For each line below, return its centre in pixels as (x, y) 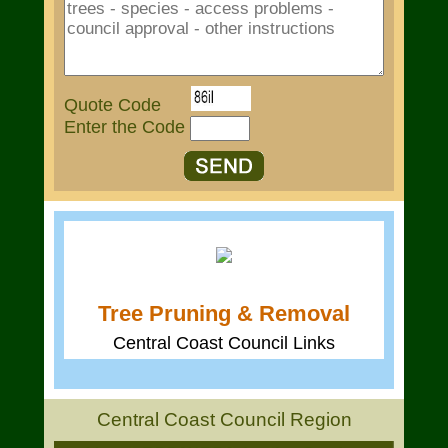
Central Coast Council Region (224, 419)
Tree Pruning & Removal (224, 313)
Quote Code (127, 105)
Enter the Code (127, 127)
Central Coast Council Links (224, 343)
